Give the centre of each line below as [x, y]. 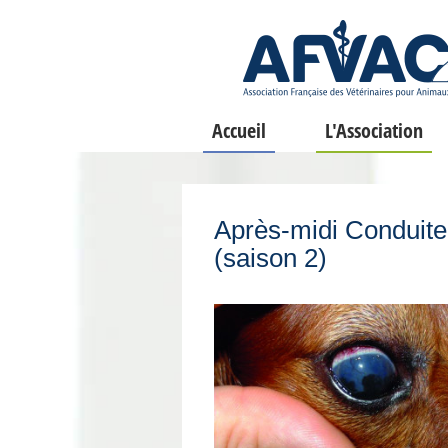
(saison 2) [270, 258]
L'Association [374, 130]
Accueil [238, 130]
